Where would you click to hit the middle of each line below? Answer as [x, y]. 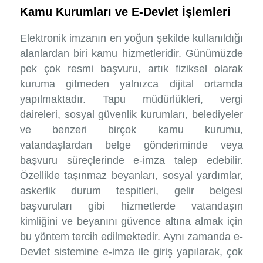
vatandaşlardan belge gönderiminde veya [131, 145]
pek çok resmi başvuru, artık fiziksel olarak [131, 69]
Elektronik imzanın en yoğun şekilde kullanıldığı [131, 38]
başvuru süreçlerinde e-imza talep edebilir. [131, 161]
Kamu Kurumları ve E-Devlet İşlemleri [125, 12]
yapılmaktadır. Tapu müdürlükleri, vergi [131, 100]
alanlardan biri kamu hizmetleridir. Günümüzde [131, 54]
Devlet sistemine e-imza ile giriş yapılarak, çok [131, 252]
